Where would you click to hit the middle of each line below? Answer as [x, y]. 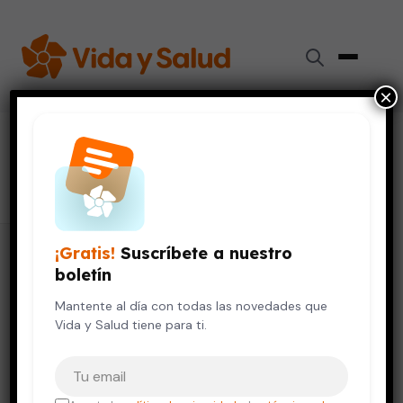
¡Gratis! [85, 253]
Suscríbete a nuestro [204, 253]
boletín [84, 275]
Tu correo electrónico [126, 365]
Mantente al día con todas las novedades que [192, 306]
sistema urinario [111, 152]
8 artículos [53, 186]
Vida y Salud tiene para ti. [131, 325]
